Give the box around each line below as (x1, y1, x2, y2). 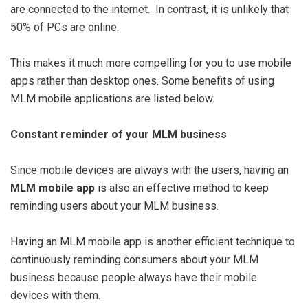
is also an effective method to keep (98, 181, 269, 195)
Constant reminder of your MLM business (10, 127, 227, 141)
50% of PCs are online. (10, 20, 119, 34)
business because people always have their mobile (10, 270, 257, 284)
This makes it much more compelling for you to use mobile (10, 56, 291, 69)
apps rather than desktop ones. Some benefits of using (10, 74, 274, 87)
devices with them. (10, 288, 100, 302)
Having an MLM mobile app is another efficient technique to (10, 234, 295, 248)
